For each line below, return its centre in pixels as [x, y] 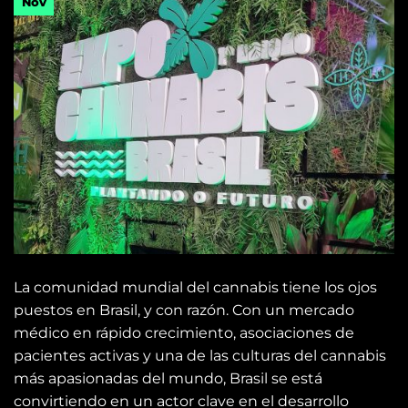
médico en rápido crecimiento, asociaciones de [184, 333]
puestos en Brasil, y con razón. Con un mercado [184, 311]
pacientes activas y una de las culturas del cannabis [200, 356]
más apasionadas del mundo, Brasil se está [168, 379]
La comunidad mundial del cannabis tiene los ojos [195, 288]
